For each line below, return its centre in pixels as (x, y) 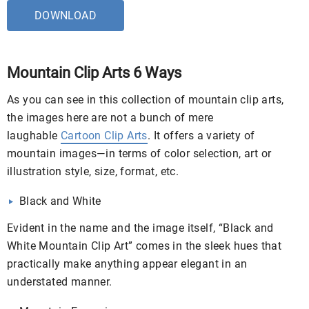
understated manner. (60, 281)
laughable (34, 135)
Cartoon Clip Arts (104, 135)
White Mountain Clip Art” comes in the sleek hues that (144, 246)
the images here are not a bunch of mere (110, 117)
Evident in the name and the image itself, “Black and (140, 228)
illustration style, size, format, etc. (93, 171)
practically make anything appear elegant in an (127, 263)
